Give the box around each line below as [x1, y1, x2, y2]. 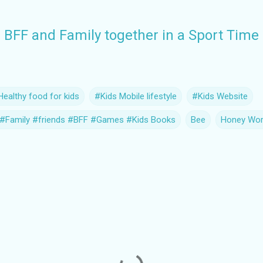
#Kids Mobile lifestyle [95, 90, 177, 102]
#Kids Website [192, 90, 248, 102]
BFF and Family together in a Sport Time [4, 26, 259, 43]
